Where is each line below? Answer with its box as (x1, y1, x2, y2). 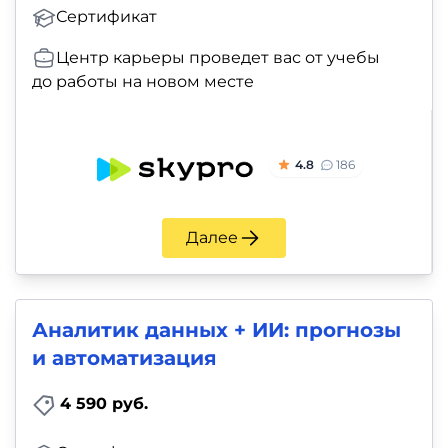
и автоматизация (32, 346, 217, 371)
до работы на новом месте (32, 72, 254, 92)
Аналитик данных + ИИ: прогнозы (32, 318, 401, 343)
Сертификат (56, 6, 157, 26)
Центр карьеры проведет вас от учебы (56, 47, 380, 67)
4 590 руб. (60, 394, 148, 414)
